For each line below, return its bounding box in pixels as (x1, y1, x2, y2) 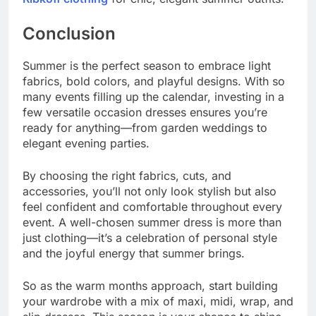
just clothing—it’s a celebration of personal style (23, 230, 277, 245)
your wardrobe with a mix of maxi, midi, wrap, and (23, 293, 293, 308)
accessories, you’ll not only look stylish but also (23, 183, 276, 198)
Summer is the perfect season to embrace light (23, 58, 271, 73)
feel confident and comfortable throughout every (23, 199, 282, 214)
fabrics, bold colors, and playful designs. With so (23, 73, 285, 88)
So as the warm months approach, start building (23, 278, 278, 293)
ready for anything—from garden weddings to (23, 120, 267, 135)
